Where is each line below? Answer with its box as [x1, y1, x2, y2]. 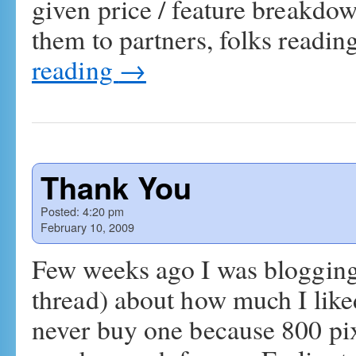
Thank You [41, 165, 192, 209]
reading [32, 52, 119, 87]
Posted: [41, 203, 79, 219]
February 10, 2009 [41, 219, 134, 235]
